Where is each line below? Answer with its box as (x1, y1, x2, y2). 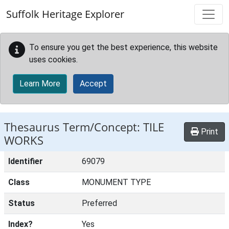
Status (8, 198, 35, 208)
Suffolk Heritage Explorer (6, 7, 124, 21)
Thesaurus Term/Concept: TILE (4, 119, 164, 135)
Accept (80, 79, 107, 88)
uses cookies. (29, 55, 78, 64)
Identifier (8, 156, 43, 166)
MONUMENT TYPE (82, 177, 151, 187)
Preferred (82, 198, 117, 208)
